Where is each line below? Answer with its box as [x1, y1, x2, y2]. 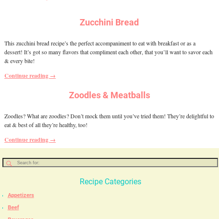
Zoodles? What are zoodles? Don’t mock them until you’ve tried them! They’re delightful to [4, 112, 214, 120]
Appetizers [7, 192, 34, 198]
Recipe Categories [79, 176, 141, 186]
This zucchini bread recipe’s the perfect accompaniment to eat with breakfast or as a [4, 39, 196, 47]
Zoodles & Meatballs [68, 90, 150, 101]
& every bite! [4, 57, 35, 65]
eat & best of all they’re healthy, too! [4, 121, 88, 129]
